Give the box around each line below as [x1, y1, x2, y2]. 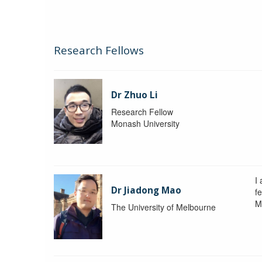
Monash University [111, 117, 180, 129]
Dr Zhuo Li [111, 88, 158, 101]
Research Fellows [54, 42, 144, 58]
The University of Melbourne [111, 201, 216, 213]
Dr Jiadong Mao [111, 184, 182, 196]
